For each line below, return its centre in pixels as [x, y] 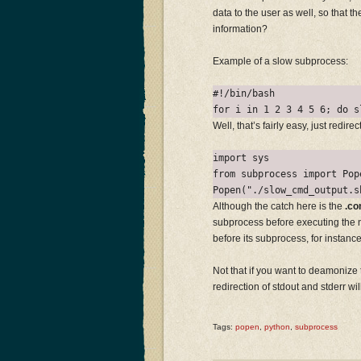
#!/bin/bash [244, 93]
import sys [241, 158]
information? [240, 29]
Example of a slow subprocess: [280, 61]
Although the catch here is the [279, 206]
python [277, 327]
